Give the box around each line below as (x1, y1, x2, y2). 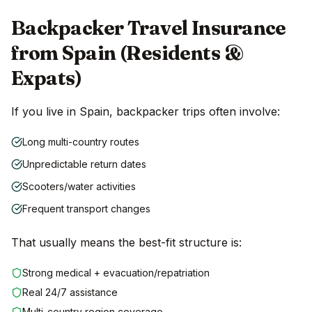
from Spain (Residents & (11, 41, 244, 65)
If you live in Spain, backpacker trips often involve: (11, 104, 280, 119)
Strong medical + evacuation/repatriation (22, 267, 210, 279)
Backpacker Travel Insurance (11, 16, 286, 40)
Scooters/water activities (22, 180, 136, 193)
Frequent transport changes (22, 203, 150, 215)
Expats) (11, 66, 82, 91)
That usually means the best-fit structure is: (11, 235, 242, 250)
